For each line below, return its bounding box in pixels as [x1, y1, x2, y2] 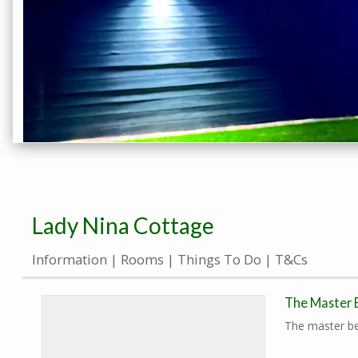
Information [32, 250, 107, 269]
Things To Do [177, 250, 261, 269]
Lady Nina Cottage [32, 212, 214, 240]
